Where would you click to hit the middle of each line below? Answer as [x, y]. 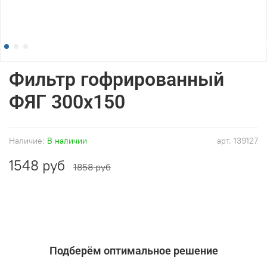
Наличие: [27, 140]
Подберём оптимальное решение [133, 251]
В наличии [67, 140]
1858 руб [92, 167]
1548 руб [37, 165]
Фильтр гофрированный [117, 79]
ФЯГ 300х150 [67, 102]
